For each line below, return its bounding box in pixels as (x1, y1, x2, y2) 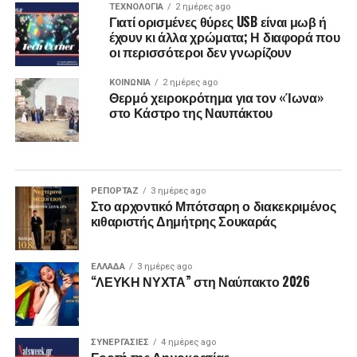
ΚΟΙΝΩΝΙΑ (108, 77, 151, 88)
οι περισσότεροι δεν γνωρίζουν (108, 42, 292, 62)
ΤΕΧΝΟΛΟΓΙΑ (108, 2, 163, 13)
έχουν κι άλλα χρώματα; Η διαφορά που (108, 27, 340, 47)
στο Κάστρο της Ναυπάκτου (108, 103, 273, 123)
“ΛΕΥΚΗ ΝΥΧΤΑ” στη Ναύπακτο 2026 (90, 272, 310, 292)
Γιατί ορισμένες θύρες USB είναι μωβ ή (108, 12, 328, 32)
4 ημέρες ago (160, 337, 216, 348)
